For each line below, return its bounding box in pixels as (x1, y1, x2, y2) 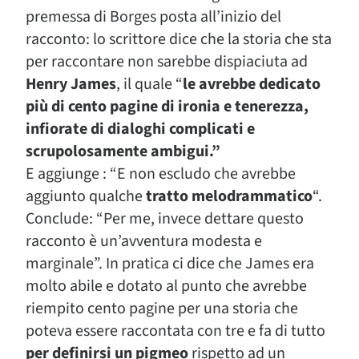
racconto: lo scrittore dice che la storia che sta (26, 27, 332, 50)
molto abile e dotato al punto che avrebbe (26, 274, 307, 297)
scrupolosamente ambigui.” (26, 139, 220, 163)
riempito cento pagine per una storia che (26, 296, 298, 320)
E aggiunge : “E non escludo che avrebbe (26, 162, 296, 185)
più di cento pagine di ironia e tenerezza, (26, 95, 309, 118)
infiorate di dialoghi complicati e (26, 117, 255, 140)
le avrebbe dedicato (183, 72, 321, 95)
